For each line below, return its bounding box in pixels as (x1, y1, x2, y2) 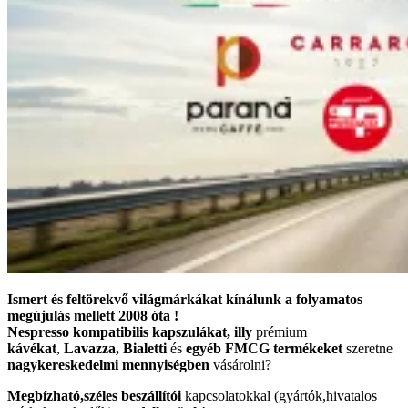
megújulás (7, 308, 74, 324)
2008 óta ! (118, 308, 178, 324)
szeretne (342, 341, 393, 357)
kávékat (7, 341, 56, 357)
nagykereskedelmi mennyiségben (7, 357, 209, 373)
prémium (252, 324, 307, 341)
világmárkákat (128, 291, 226, 308)
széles (84, 388, 117, 404)
